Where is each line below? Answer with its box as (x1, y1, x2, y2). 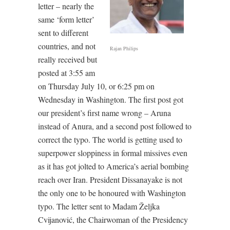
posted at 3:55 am (38, 67, 95, 78)
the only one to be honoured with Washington (38, 187, 186, 198)
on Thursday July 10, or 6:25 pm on (38, 81, 155, 91)
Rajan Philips (110, 45, 138, 52)
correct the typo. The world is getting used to (38, 134, 182, 145)
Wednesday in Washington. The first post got (38, 94, 183, 105)
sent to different (38, 27, 88, 38)
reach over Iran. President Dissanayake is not (38, 174, 182, 185)
